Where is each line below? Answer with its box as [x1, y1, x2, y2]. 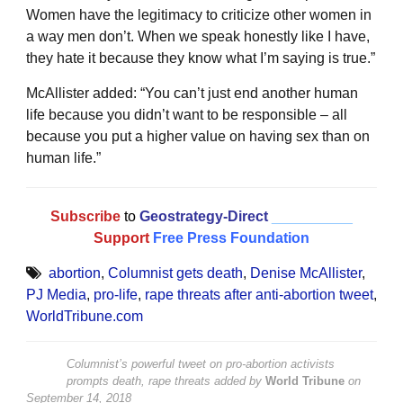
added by [210, 374, 265, 389]
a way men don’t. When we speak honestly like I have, [26, 29, 370, 45]
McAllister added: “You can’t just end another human [26, 85, 358, 102]
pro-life [94, 287, 138, 303]
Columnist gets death [108, 265, 243, 282]
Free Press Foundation [153, 230, 309, 246]
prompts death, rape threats [67, 374, 210, 389]
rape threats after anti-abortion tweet [145, 287, 373, 303]
